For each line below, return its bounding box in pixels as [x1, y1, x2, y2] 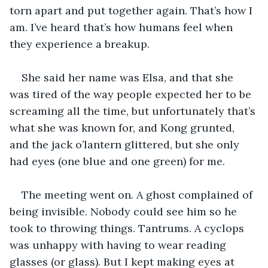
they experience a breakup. [10, 36, 150, 51]
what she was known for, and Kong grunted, [10, 120, 237, 135]
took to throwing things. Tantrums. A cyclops [10, 221, 247, 235]
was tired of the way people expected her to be [10, 87, 254, 101]
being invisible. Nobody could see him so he [10, 204, 240, 218]
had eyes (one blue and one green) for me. [10, 154, 225, 168]
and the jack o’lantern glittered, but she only [10, 137, 242, 151]
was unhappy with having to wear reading [10, 237, 229, 252]
